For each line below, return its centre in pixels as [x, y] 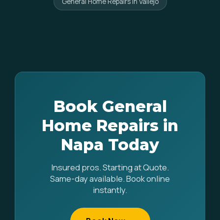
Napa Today [110, 145]
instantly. [110, 190]
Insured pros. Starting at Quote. [110, 167]
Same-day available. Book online [110, 179]
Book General [110, 106]
